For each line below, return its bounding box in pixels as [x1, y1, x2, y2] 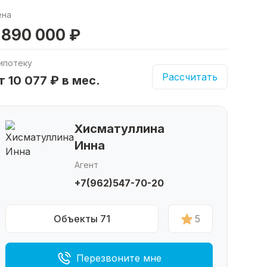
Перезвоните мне [76, 252, 162, 264]
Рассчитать [162, 71, 218, 83]
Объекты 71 [54, 213, 110, 225]
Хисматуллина [74, 122, 164, 136]
